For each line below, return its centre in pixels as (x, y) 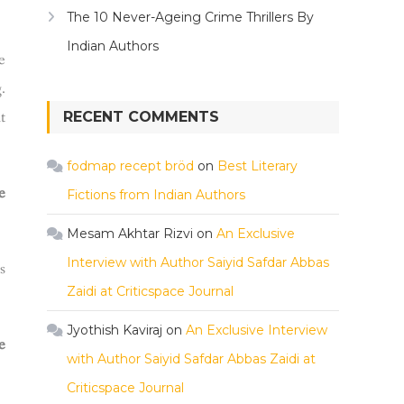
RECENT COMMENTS (141, 117)
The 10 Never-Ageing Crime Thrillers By (190, 17)
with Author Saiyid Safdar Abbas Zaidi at (191, 359)
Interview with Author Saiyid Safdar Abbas (198, 262)
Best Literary (257, 166)
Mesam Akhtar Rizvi (130, 234)
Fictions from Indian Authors (156, 195)
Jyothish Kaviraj (115, 330)
